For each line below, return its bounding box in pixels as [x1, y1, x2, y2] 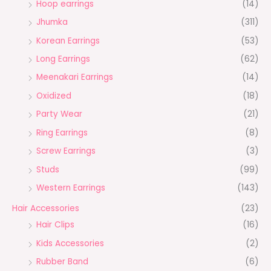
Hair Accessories [12, 203, 79, 215]
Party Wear [36, 108, 82, 120]
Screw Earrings [36, 145, 96, 157]
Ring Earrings [36, 126, 88, 139]
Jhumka [36, 16, 68, 28]
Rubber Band [36, 256, 88, 268]
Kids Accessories [36, 237, 104, 249]
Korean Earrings [36, 34, 100, 47]
